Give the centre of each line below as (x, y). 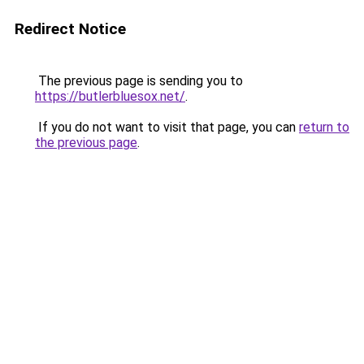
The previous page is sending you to (139, 81)
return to (324, 127)
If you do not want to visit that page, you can (167, 127)
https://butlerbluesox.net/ (110, 96)
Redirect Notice (70, 29)
